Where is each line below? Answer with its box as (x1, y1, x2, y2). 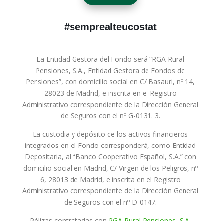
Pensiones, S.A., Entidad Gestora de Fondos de (36, 66, 185, 75)
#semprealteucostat (64, 21, 157, 32)
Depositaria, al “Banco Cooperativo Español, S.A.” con (24, 152, 196, 161)
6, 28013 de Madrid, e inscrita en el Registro (40, 175, 181, 184)
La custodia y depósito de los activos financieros (33, 129, 188, 139)
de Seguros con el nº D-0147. (64, 197, 157, 207)
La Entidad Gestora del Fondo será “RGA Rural (37, 54, 184, 64)
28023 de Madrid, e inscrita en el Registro (44, 88, 177, 98)
